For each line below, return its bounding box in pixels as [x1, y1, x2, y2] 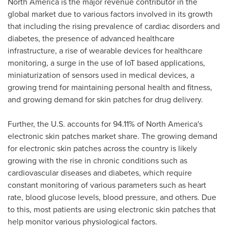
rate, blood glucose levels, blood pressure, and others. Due [8, 191, 216, 203]
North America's [146, 118, 203, 130]
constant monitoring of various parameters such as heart [8, 179, 206, 191]
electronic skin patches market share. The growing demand [8, 130, 217, 142]
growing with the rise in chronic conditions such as [8, 155, 187, 166]
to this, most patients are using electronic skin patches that [8, 204, 216, 215]
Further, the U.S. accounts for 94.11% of [8, 118, 146, 130]
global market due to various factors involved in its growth [8, 8, 213, 20]
